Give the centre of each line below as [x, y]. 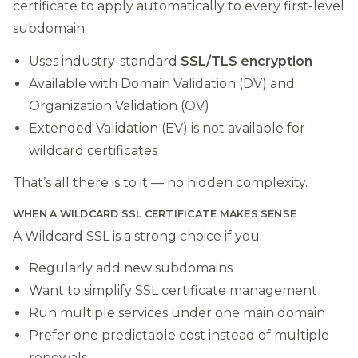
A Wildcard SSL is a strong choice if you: [137, 236]
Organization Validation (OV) [119, 105]
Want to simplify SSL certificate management [173, 291]
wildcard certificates [93, 150]
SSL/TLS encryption [247, 61]
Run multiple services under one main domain [177, 313]
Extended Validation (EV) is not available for [167, 128]
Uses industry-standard [105, 61]
